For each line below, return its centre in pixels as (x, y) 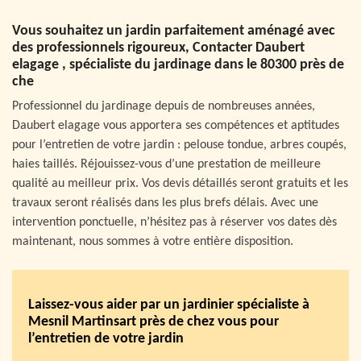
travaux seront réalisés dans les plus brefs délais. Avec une (165, 203)
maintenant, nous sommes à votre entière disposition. (153, 241)
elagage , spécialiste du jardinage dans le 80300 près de (178, 64)
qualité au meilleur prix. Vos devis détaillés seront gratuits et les (180, 183)
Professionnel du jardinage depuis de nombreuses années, (164, 106)
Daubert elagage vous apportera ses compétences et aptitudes (176, 125)
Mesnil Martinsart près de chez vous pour (154, 322)
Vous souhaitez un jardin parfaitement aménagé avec (174, 31)
